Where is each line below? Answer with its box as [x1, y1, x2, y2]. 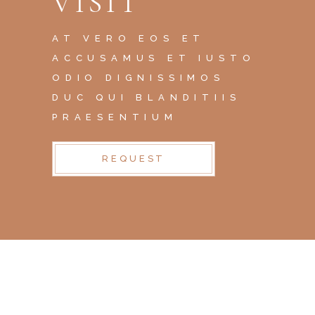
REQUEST [102, 153, 166, 164]
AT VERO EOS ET [52, 32, 206, 44]
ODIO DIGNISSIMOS [52, 72, 225, 83]
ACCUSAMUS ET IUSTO [52, 52, 256, 63]
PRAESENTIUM [52, 111, 178, 122]
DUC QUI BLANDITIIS [52, 91, 241, 103]
